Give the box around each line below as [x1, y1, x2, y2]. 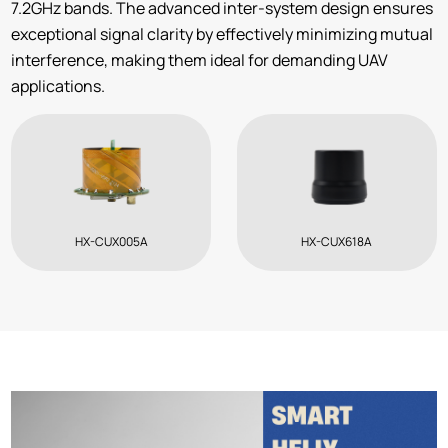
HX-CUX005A [74, 233, 148, 251]
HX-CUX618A [301, 233, 373, 251]
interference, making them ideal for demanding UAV [11, 48, 389, 71]
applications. [11, 74, 106, 97]
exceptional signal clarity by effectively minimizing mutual [11, 22, 434, 45]
